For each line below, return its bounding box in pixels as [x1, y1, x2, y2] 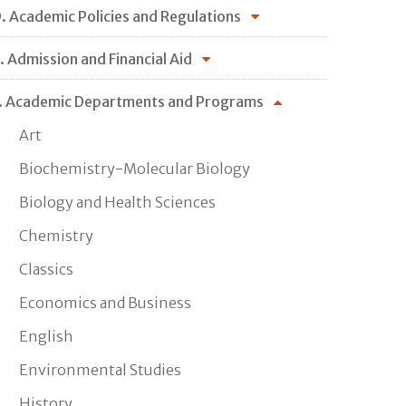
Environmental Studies [19, 360, 181, 379]
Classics [19, 259, 73, 278]
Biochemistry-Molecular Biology [19, 159, 250, 178]
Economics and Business [19, 293, 191, 312]
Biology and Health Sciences [19, 192, 216, 211]
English [19, 326, 73, 345]
